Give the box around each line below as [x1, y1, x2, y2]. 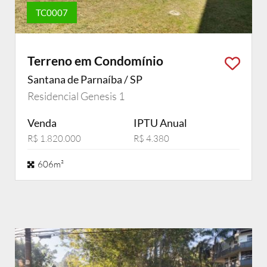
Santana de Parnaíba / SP [27, 73, 142, 86]
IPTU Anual [133, 116, 187, 129]
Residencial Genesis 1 [27, 89, 125, 103]
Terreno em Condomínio [27, 53, 163, 68]
